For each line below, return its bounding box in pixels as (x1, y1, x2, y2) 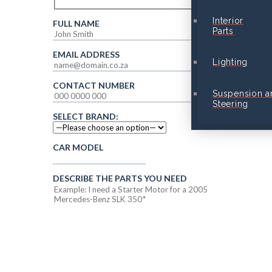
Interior (212, 15, 243, 25)
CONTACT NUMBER (52, 80, 135, 90)
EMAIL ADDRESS (52, 49, 120, 59)
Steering (212, 98, 248, 109)
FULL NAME (52, 18, 100, 29)
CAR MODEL (52, 141, 103, 152)
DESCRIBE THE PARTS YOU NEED (52, 172, 187, 183)
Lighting (212, 57, 248, 67)
